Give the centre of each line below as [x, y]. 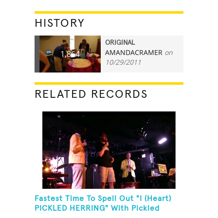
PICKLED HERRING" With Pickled [97, 209]
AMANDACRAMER [134, 52]
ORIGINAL [120, 43]
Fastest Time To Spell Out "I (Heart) [103, 199]
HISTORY [60, 23]
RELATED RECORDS [91, 94]
